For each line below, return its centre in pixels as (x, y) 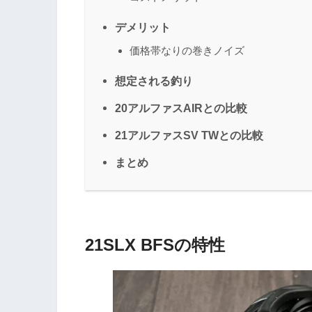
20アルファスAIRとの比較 (181, 108)
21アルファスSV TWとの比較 (189, 135)
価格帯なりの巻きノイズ (187, 50)
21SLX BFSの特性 (155, 244)
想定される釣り (154, 80)
